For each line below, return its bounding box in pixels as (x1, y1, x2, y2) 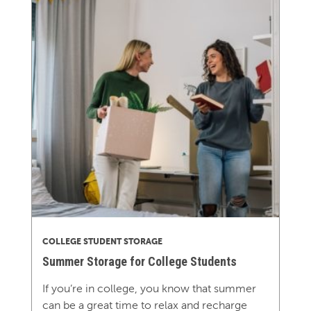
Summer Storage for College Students (42, 254, 237, 269)
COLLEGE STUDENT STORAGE (42, 237, 162, 247)
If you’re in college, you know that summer (42, 283, 256, 295)
